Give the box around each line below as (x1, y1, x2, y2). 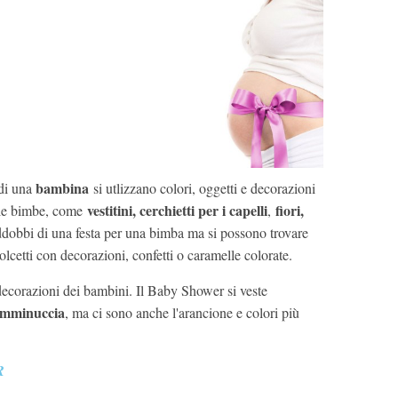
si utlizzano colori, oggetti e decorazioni (89, 179, 315, 198)
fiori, (275, 200, 304, 221)
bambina (32, 178, 89, 199)
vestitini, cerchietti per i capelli (83, 200, 267, 221)
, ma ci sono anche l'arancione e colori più (65, 303, 299, 322)
